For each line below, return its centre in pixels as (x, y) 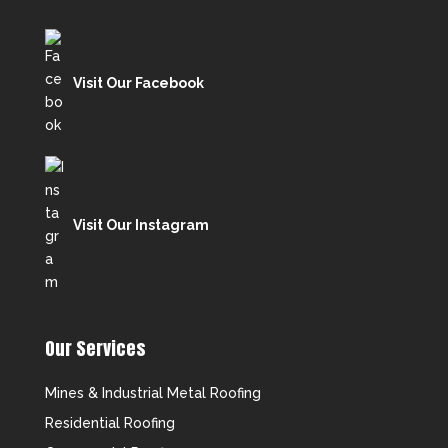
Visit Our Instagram (140, 224)
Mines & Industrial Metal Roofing (152, 392)
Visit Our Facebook (138, 82)
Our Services (95, 349)
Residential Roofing (109, 422)
